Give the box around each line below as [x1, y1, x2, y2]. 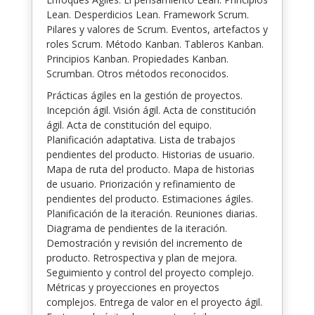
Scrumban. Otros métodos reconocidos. [46, 66, 229, 80]
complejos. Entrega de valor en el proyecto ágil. [46, 295, 262, 309]
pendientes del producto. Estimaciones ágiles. [46, 191, 253, 205]
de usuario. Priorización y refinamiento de [46, 176, 236, 191]
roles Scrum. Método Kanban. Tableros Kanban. [46, 37, 264, 51]
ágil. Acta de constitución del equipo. [46, 117, 212, 131]
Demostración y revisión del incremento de [46, 236, 243, 250]
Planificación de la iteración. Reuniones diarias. [46, 206, 257, 220]
